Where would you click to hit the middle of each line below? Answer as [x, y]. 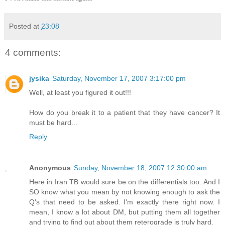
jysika [39, 79]
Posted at [25, 26]
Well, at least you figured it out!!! [80, 93]
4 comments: [33, 52]
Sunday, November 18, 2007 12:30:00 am [140, 168]
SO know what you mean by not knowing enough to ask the [125, 192]
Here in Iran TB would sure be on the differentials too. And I [125, 182]
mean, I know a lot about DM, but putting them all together [125, 212]
